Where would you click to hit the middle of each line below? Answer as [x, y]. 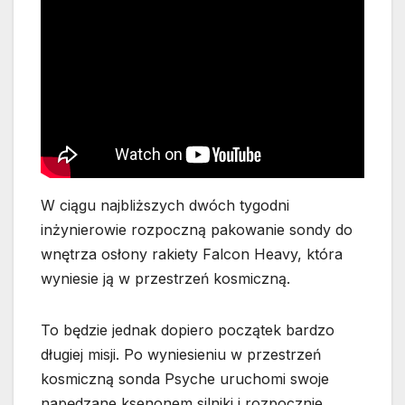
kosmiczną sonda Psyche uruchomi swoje [185, 378]
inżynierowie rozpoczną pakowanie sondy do [197, 229]
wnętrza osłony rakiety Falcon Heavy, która [192, 254]
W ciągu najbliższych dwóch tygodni [165, 205]
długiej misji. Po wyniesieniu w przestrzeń [181, 354]
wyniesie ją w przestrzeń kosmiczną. [165, 278]
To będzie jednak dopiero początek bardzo [188, 330]
